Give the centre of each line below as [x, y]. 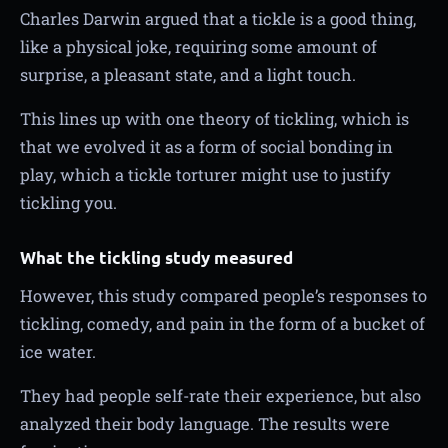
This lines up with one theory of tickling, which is [214, 118]
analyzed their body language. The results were [205, 423]
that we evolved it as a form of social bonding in [206, 146]
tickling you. [68, 202]
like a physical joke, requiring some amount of [198, 46]
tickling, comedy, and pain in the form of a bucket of [222, 323]
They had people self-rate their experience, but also [220, 395]
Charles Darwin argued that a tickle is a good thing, [218, 18]
